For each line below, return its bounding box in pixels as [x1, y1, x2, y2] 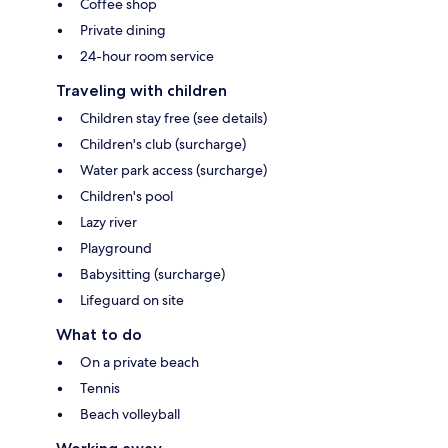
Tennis [80, 378, 120, 397]
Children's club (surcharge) [80, 134, 246, 153]
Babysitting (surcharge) [80, 264, 225, 283]
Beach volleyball [80, 404, 180, 423]
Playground [80, 238, 152, 257]
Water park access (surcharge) [80, 160, 267, 179]
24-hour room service [80, 46, 214, 65]
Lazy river [80, 212, 137, 231]
